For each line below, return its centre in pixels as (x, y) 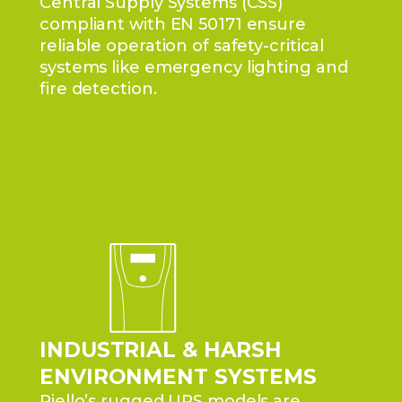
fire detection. (98, 89)
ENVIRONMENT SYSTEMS (179, 377)
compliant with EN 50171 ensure (173, 24)
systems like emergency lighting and (194, 67)
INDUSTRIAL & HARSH (161, 350)
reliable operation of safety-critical (182, 46)
